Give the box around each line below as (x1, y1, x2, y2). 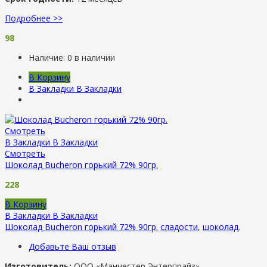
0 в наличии (67, 51, 115, 63)
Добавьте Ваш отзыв (29, 240, 116, 252)
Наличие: (29, 51, 67, 63)
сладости (160, 221, 198, 232)
